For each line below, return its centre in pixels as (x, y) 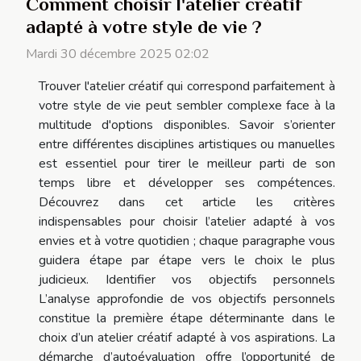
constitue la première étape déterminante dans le (187, 318)
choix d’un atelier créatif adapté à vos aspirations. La (187, 337)
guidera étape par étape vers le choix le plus (187, 260)
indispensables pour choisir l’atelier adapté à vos (187, 221)
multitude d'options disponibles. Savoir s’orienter (187, 124)
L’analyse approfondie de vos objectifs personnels (187, 299)
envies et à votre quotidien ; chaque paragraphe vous (187, 241)
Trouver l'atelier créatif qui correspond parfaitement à (187, 86)
